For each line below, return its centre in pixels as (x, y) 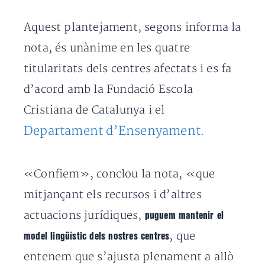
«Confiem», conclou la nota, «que (119, 174)
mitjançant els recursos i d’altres (113, 195)
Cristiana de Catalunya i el (94, 110)
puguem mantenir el (184, 216)
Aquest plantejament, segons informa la (132, 28)
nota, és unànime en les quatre (107, 48)
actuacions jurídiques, (84, 216)
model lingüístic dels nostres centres (97, 236)
